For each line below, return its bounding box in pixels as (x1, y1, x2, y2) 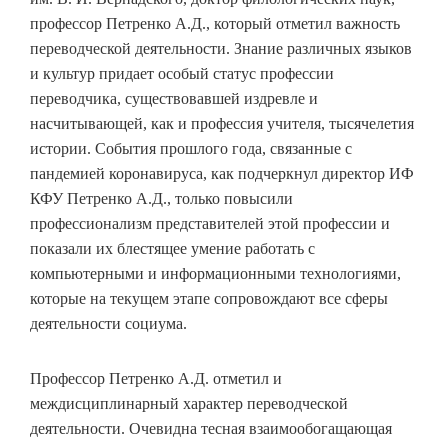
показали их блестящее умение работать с (30, 240, 315, 257)
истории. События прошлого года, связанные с (30, 140, 352, 157)
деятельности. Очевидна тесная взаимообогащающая (30, 420, 392, 437)
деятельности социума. (30, 315, 187, 332)
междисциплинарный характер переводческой (30, 395, 348, 412)
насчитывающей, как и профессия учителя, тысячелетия (30, 115, 414, 132)
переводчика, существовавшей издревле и (30, 90, 318, 107)
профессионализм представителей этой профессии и (30, 215, 390, 232)
